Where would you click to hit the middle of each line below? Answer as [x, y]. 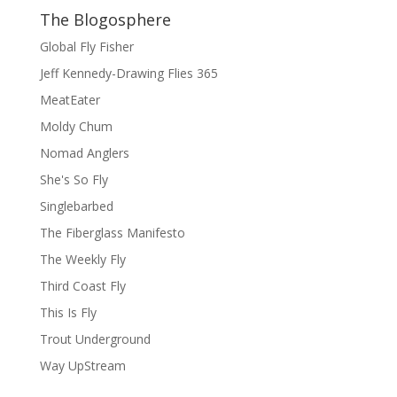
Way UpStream [82, 366]
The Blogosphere [105, 20]
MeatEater [70, 100]
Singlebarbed [76, 206]
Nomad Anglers [84, 153]
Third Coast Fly [82, 286]
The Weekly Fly [82, 260]
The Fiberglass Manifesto [112, 233]
